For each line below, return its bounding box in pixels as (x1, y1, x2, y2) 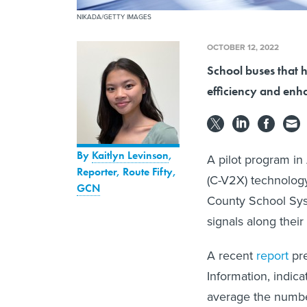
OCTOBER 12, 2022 (207, 41, 279, 54)
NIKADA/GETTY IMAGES (77, 12, 151, 23)
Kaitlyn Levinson (92, 148, 169, 163)
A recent (207, 247, 256, 265)
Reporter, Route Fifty (77, 164, 173, 180)
